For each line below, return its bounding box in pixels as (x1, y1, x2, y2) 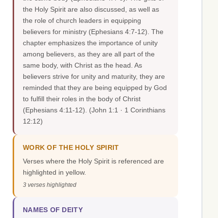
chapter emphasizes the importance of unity (23, 39, 158, 47)
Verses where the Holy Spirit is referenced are (23, 157, 164, 165)
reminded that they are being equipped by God (23, 84, 167, 92)
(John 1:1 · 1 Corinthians (89, 106, 165, 114)
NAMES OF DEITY (23, 206, 83, 214)
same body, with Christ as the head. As (23, 61, 142, 70)
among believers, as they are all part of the (23, 50, 155, 58)
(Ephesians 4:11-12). (23, 106, 89, 114)
